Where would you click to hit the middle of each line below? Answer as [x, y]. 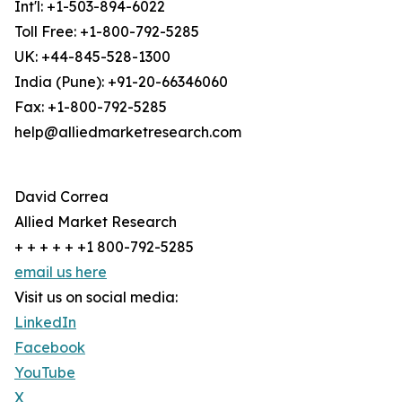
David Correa [61, 197]
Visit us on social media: [96, 297]
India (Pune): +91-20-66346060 [121, 82]
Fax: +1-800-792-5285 [91, 107]
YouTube [45, 373]
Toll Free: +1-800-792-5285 [107, 32]
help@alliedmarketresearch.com [128, 132]
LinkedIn [45, 323]
